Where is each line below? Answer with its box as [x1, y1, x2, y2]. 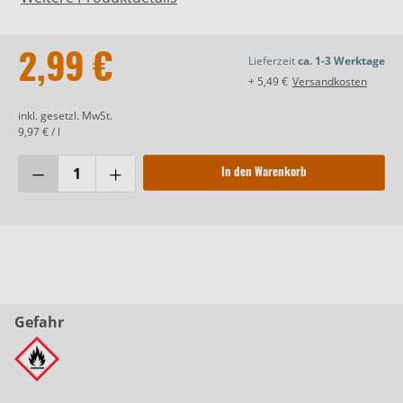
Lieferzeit [248, 53, 298, 69]
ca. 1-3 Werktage [298, 53, 385, 69]
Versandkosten [292, 74, 367, 90]
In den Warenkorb [220, 166, 307, 179]
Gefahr [14, 312, 64, 333]
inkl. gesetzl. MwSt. [18, 108, 112, 124]
